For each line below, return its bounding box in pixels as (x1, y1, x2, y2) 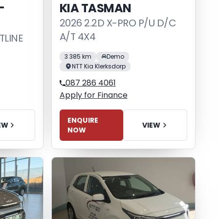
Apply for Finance (59, 89, 128, 101)
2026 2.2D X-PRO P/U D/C (59, 16, 176, 30)
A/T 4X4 (59, 29, 96, 44)
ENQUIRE (67, 115, 99, 125)
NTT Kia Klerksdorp (71, 62, 126, 70)
